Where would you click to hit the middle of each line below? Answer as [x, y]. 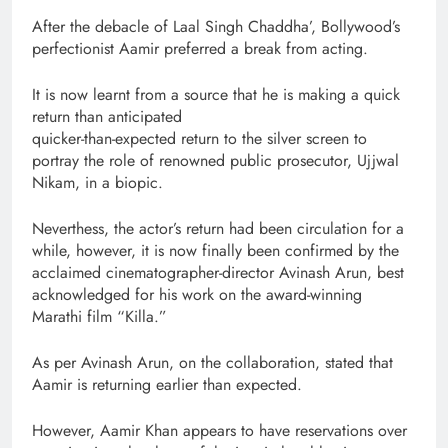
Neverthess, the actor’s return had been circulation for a [218, 228]
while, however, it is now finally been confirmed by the [215, 250]
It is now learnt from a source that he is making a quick [216, 94]
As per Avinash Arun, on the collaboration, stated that [212, 362]
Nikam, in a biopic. [97, 182]
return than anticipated [107, 116]
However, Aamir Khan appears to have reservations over [219, 430]
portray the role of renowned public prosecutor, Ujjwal [215, 160]
